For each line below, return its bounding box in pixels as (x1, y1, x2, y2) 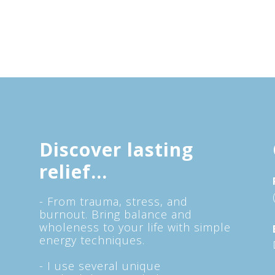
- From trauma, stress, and (39, 194, 188, 209)
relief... (39, 159, 107, 184)
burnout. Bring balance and (39, 207, 192, 222)
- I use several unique (39, 258, 161, 273)
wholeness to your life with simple (39, 220, 231, 234)
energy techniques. (39, 233, 145, 247)
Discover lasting (39, 137, 193, 162)
